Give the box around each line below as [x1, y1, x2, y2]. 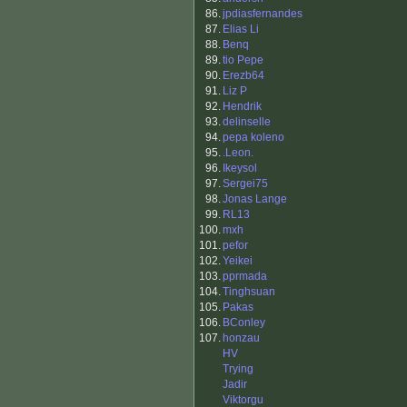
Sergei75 [223, 177, 268, 191]
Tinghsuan [223, 285, 275, 299]
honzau [223, 332, 260, 345]
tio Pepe [223, 54, 263, 67]
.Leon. [223, 146, 253, 160]
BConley [223, 316, 265, 330]
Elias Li [223, 23, 259, 36]
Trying [223, 362, 253, 376]
